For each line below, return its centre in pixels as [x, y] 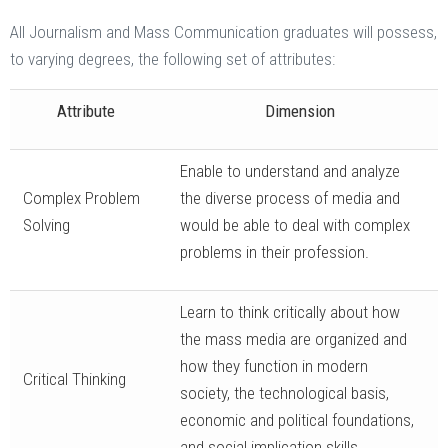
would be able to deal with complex [294, 225]
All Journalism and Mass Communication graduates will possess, [223, 32]
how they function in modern [273, 366]
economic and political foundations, [296, 420]
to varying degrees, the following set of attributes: [172, 59]
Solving [46, 225]
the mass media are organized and [293, 339]
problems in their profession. [274, 252]
